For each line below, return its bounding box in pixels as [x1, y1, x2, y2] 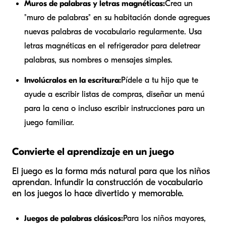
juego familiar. [24, 118, 74, 127]
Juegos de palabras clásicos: [24, 213, 123, 223]
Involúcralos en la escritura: [24, 75, 121, 85]
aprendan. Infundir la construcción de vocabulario [12, 177, 203, 188]
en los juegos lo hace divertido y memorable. [12, 188, 184, 199]
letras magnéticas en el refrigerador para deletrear [24, 41, 200, 50]
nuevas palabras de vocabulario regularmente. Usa [24, 27, 202, 36]
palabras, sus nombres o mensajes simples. [24, 55, 173, 65]
